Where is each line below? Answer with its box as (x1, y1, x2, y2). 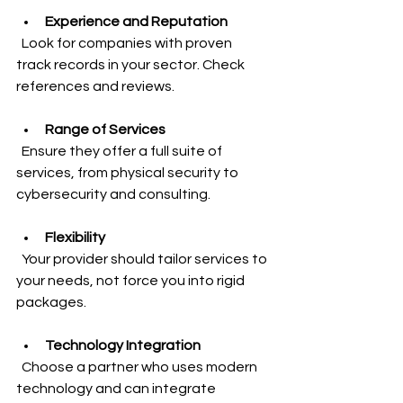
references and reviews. (16, 79, 175, 94)
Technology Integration (45, 338, 201, 353)
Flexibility (45, 230, 105, 245)
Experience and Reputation (45, 14, 228, 29)
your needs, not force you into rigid (16, 273, 247, 288)
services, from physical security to (16, 166, 241, 180)
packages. (16, 295, 86, 309)
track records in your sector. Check (16, 58, 247, 72)
